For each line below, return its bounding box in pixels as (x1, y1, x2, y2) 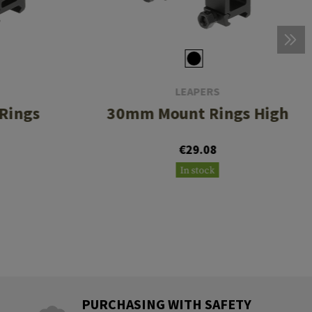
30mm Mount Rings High (107, 102, 289, 125)
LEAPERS (175, 84, 220, 99)
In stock (180, 164, 215, 178)
